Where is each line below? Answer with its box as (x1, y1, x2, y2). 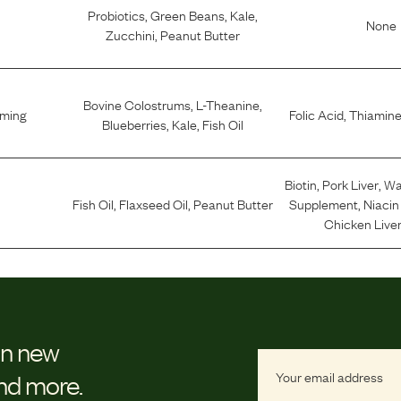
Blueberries (101, 113, 166, 133)
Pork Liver (321, 174, 379, 194)
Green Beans (149, 4, 225, 24)
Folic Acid (288, 103, 344, 124)
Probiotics (87, 4, 145, 24)
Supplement (289, 193, 359, 214)
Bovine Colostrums (82, 93, 191, 114)
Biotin (284, 174, 317, 194)
